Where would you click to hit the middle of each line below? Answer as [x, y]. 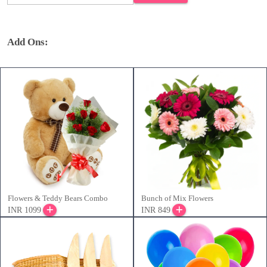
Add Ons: [28, 42]
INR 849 [156, 210]
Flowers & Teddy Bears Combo [58, 198]
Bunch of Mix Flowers [177, 198]
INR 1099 [24, 210]
